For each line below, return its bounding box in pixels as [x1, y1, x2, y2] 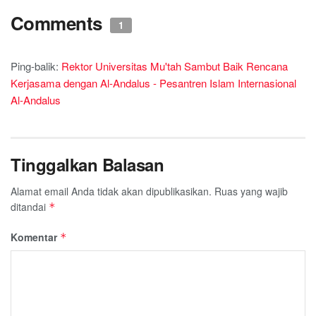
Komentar [11, 230, 60, 245]
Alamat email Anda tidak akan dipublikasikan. [11, 184, 212, 199]
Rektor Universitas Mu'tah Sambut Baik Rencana [61, 59, 288, 74]
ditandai [11, 200, 49, 214]
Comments [11, 10, 107, 37]
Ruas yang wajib [214, 184, 288, 199]
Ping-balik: [11, 59, 61, 74]
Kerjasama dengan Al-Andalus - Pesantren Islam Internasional [11, 75, 296, 91]
